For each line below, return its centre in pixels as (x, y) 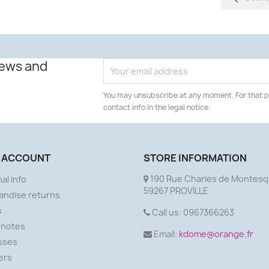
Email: (165, 234)
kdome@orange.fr (216, 234)
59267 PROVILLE (176, 191)
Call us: (167, 213)
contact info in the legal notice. (157, 107)
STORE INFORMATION (195, 158)
